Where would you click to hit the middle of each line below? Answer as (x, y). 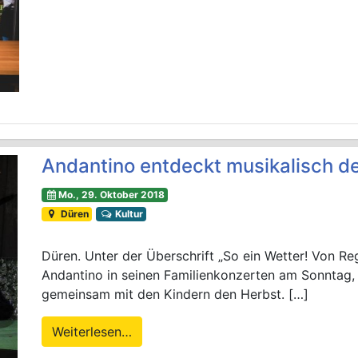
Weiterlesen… (92, 332)
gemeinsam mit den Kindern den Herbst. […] (175, 294)
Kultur (127, 214)
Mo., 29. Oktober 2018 (111, 195)
